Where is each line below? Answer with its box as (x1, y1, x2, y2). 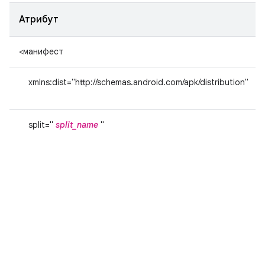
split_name (56, 119, 98, 131)
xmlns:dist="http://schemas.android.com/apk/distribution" (28, 77, 248, 88)
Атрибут (19, 14, 59, 26)
